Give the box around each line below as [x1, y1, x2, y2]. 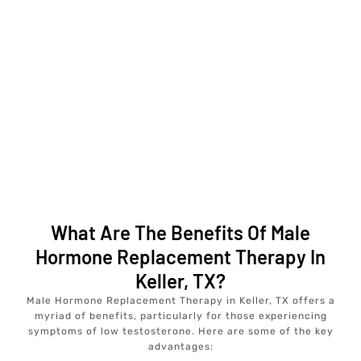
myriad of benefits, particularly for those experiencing [34, 309, 327, 322]
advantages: [147, 340, 214, 352]
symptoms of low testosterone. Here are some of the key [27, 325, 334, 337]
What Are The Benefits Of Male [51, 220, 310, 244]
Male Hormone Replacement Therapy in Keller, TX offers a [26, 294, 335, 306]
